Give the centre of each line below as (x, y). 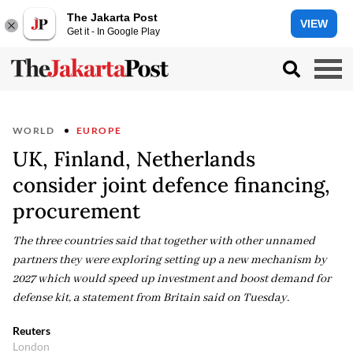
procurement (76, 211)
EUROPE (99, 130)
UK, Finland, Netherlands (134, 159)
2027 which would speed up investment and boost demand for (172, 279)
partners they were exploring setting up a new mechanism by (170, 260)
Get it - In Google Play (113, 31)
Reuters (32, 331)
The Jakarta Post (112, 17)
